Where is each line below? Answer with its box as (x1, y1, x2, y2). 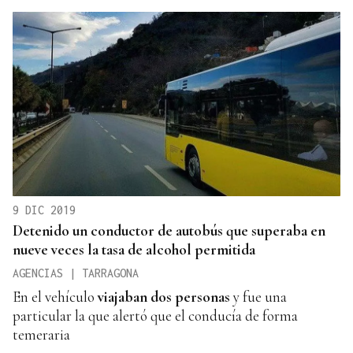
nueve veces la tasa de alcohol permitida (13, 240, 255, 258)
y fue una (230, 287, 287, 306)
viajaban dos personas (98, 287, 230, 306)
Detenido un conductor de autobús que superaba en (13, 221, 325, 240)
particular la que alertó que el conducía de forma (13, 306, 298, 325)
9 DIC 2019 (13, 203, 76, 217)
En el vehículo (13, 287, 98, 306)
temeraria (13, 325, 70, 344)
